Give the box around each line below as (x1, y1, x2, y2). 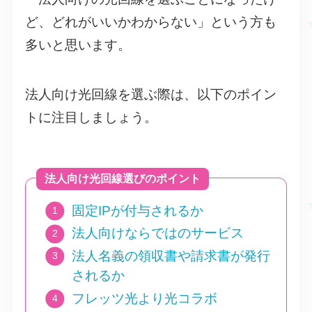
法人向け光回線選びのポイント (44, 172, 201, 185)
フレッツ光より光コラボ (71, 290, 217, 306)
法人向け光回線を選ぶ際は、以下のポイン (24, 87, 276, 102)
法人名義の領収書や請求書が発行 (71, 249, 270, 264)
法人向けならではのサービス (71, 226, 244, 241)
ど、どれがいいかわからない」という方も (24, 15, 276, 30)
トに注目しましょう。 (24, 110, 157, 125)
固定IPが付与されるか (71, 203, 203, 218)
